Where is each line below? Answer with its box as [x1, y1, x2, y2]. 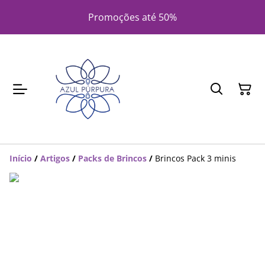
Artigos [40, 153, 70, 164]
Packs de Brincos [78, 153, 147, 164]
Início [9, 153, 32, 164]
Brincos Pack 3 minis [155, 153, 236, 164]
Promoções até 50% [88, 10, 177, 24]
